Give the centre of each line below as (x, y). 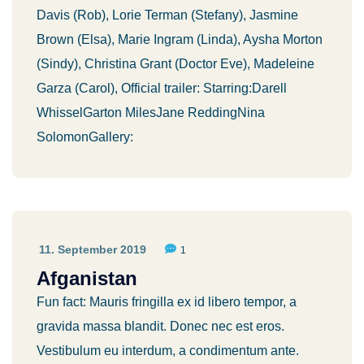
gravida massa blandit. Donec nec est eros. (160, 326)
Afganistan (87, 278)
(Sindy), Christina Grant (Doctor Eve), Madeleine (175, 64)
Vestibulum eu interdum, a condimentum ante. (168, 351)
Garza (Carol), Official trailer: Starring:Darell (162, 88)
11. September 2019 (93, 249)
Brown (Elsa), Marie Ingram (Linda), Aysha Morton (180, 39)
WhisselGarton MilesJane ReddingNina (151, 113)
